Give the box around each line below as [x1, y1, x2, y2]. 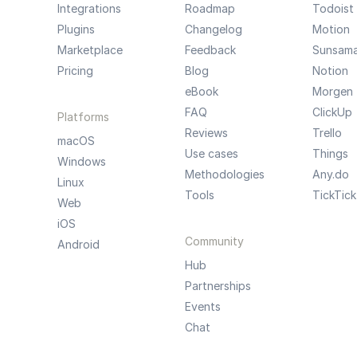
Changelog [184, 22, 242, 36]
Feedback [184, 43, 236, 57]
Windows [57, 155, 106, 168]
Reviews [184, 126, 228, 139]
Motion [312, 22, 350, 36]
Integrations [57, 2, 121, 15]
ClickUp [312, 105, 352, 119]
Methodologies [184, 167, 265, 181]
